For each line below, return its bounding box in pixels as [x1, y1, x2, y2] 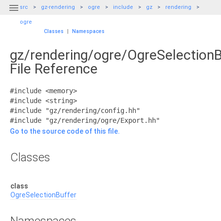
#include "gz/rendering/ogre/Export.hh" [10, 116, 160, 124]
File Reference [10, 61, 98, 77]
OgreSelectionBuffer [10, 191, 76, 199]
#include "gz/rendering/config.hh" [10, 107, 140, 114]
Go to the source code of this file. [10, 127, 120, 135]
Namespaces [72, 28, 105, 35]
